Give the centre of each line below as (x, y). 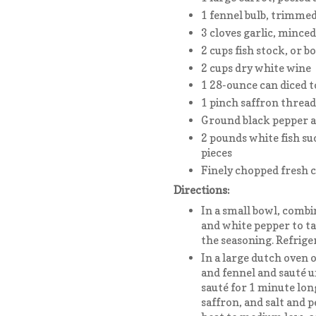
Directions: (202, 190)
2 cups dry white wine (256, 68)
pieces (216, 152)
